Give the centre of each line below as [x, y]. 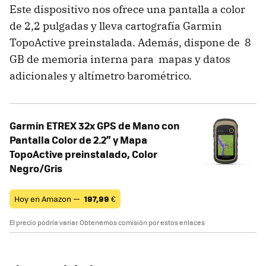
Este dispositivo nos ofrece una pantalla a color [127, 9]
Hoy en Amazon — [48, 198]
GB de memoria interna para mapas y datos [120, 59]
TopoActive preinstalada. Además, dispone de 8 [130, 42]
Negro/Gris [36, 168]
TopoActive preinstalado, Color [83, 153]
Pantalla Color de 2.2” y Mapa [78, 139]
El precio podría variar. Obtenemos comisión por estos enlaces [107, 222]
